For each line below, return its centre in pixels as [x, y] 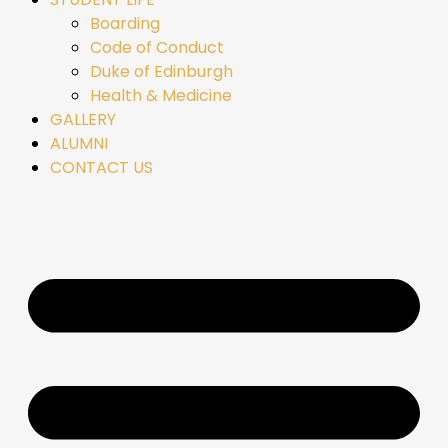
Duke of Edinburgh [161, 71]
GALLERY [83, 119]
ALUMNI [79, 143]
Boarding [125, 23]
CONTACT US [101, 167]
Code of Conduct [157, 47]
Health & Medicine [161, 95]
